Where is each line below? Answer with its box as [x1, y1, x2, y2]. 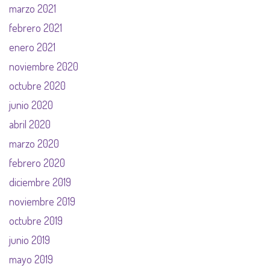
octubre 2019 [9, 214, 63, 228]
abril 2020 [9, 118, 51, 131]
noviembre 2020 [9, 60, 78, 74]
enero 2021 [9, 40, 55, 54]
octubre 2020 [9, 79, 66, 93]
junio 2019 [9, 233, 50, 247]
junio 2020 [9, 98, 53, 112]
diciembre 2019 [9, 175, 71, 189]
